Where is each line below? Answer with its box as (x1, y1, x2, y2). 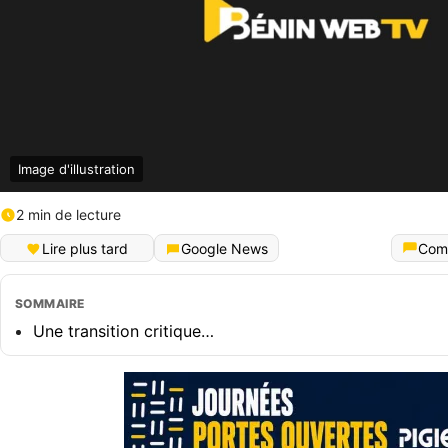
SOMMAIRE (15, 296, 85, 312)
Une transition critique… (33, 321, 214, 342)
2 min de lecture (16, 206, 121, 224)
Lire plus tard (42, 239, 128, 257)
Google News (181, 239, 268, 257)
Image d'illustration (18, 161, 135, 178)
